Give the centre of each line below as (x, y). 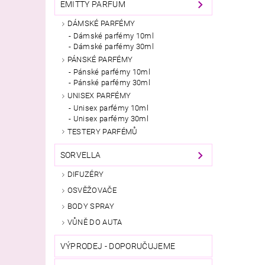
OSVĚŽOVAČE (92, 190)
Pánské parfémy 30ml (112, 82)
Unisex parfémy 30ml (111, 118)
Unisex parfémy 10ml (111, 108)
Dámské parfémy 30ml (113, 46)
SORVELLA (80, 155)
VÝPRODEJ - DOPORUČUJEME (118, 246)
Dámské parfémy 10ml (113, 35)
